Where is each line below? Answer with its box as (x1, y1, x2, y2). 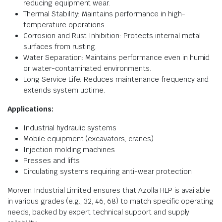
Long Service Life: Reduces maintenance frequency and (23, 75, 209, 84)
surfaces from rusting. (23, 42, 97, 51)
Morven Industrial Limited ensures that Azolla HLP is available (7, 186, 211, 195)
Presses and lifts (23, 156, 80, 165)
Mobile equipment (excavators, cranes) (23, 134, 154, 143)
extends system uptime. (23, 86, 106, 95)
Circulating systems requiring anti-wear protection (23, 167, 192, 176)
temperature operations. (23, 20, 107, 29)
